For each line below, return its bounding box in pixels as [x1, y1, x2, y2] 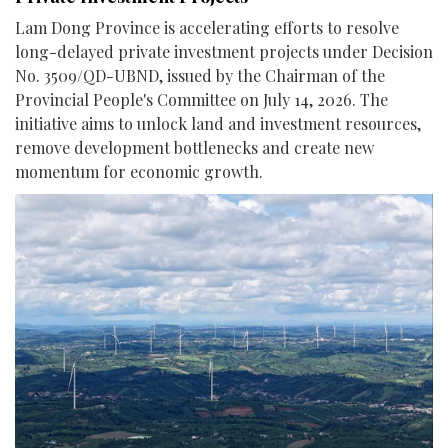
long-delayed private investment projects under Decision [15, 41, 433, 63]
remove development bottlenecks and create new [15, 137, 374, 159]
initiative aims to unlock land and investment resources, [15, 113, 421, 135]
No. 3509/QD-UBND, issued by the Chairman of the [15, 65, 385, 87]
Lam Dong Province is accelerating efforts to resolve [15, 17, 399, 39]
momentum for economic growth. [15, 161, 263, 183]
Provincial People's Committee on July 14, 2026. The [15, 89, 388, 111]
